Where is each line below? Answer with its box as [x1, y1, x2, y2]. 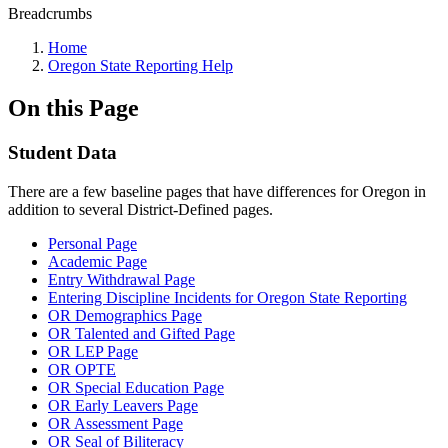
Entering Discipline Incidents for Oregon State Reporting [48, 288, 407, 306]
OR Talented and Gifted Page [48, 324, 235, 342]
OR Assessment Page [48, 414, 183, 432]
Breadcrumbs [8, 5, 92, 22]
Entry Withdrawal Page [48, 270, 195, 288]
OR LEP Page [48, 342, 138, 360]
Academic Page [48, 252, 147, 270]
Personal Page [48, 234, 137, 252]
